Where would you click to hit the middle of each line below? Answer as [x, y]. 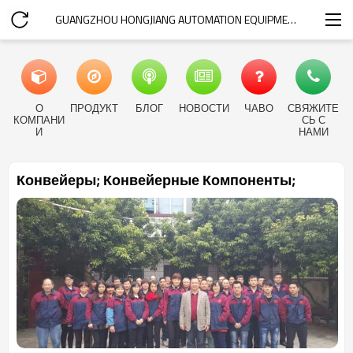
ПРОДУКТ [94, 108]
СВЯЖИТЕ [314, 108]
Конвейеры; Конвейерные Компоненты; [156, 180]
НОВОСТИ [204, 108]
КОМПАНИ [39, 120]
